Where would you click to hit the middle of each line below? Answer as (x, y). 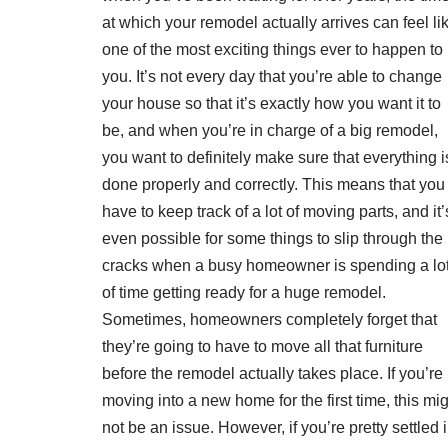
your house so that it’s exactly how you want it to (271, 103)
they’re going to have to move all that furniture (262, 346)
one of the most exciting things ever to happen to (272, 49)
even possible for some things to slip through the (272, 238)
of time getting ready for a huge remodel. (244, 292)
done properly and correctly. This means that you (273, 184)
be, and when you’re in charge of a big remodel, (270, 130)
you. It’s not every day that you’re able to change (272, 76)
